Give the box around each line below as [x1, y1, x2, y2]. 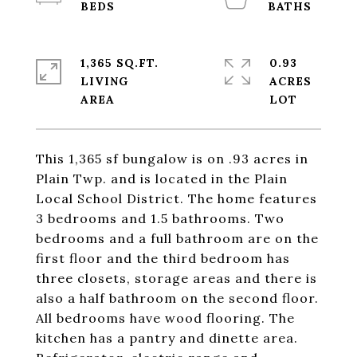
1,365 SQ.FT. [80, 56, 159, 70]
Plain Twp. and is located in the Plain [36, 171, 288, 186]
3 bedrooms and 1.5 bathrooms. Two [36, 210, 284, 226]
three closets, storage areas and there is [36, 270, 317, 286]
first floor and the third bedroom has [36, 250, 290, 266]
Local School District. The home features [36, 190, 317, 206]
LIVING [80, 74, 128, 88]
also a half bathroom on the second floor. [36, 290, 319, 306]
